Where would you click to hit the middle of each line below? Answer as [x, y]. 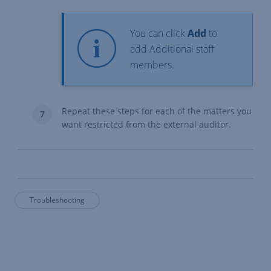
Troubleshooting [57, 200]
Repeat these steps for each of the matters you [157, 111]
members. [152, 65]
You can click [159, 33]
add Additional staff [172, 49]
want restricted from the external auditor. [146, 124]
